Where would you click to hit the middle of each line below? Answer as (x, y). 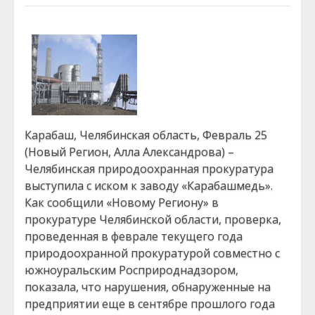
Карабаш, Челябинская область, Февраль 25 (146, 135)
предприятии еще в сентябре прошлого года (150, 304)
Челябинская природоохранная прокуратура (149, 169)
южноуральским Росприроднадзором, (131, 270)
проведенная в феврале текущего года (134, 236)
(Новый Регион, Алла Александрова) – (129, 152)
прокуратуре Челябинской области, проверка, (153, 219)
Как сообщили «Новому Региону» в (122, 202)
